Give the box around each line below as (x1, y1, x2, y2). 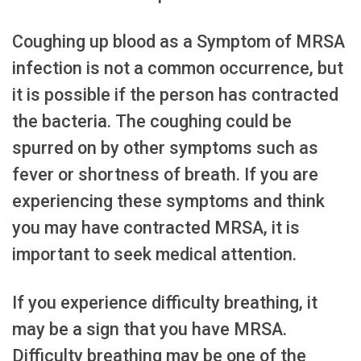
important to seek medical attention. (12, 244, 297, 265)
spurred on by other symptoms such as (12, 138, 318, 159)
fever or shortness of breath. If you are (12, 164, 318, 185)
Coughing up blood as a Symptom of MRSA (12, 31, 345, 52)
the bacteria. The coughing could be (12, 111, 292, 132)
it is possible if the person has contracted (12, 85, 338, 106)
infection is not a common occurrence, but (12, 58, 343, 79)
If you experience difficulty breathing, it (12, 293, 317, 313)
